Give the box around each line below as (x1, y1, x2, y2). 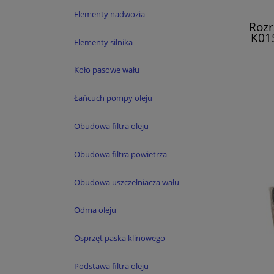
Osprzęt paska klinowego (74, 232, 165, 244)
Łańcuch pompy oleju (74, 92, 152, 104)
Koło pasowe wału (74, 64, 139, 76)
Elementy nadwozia (74, 8, 145, 20)
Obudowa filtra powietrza (74, 148, 167, 160)
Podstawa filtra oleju (74, 260, 149, 272)
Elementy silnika (74, 36, 133, 48)
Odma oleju (74, 204, 116, 216)
